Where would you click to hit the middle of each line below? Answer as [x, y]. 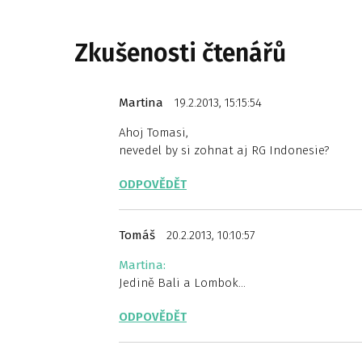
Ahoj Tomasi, [154, 133]
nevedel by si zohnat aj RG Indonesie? [224, 150]
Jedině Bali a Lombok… [182, 283]
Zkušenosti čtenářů [180, 53]
